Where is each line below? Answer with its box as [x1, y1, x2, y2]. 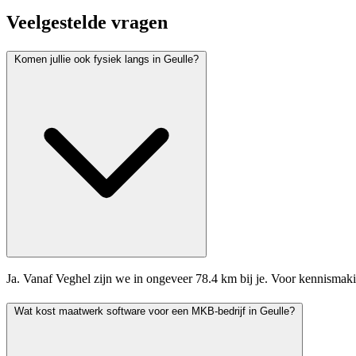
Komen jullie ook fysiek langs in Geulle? [125, 52, 199, 65]
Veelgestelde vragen [6, 11, 168, 33]
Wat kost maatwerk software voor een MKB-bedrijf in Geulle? [106, 305, 295, 317]
